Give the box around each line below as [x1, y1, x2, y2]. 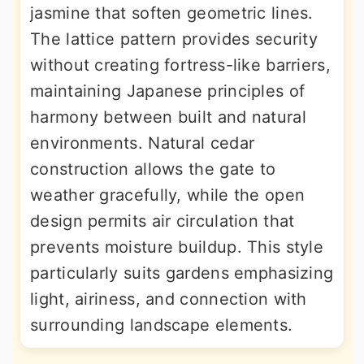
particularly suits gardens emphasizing [30, 263, 334, 284]
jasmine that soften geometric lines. [30, 3, 314, 24]
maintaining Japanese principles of [30, 81, 305, 102]
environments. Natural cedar [30, 133, 255, 154]
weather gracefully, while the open [30, 185, 305, 206]
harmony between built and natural [30, 107, 306, 128]
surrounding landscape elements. [30, 315, 293, 336]
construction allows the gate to [30, 159, 276, 180]
